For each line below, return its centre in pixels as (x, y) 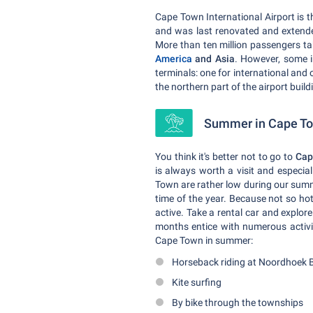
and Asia (215, 59)
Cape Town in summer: (204, 240)
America (175, 59)
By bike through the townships (238, 303)
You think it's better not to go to (225, 156)
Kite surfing (197, 282)
